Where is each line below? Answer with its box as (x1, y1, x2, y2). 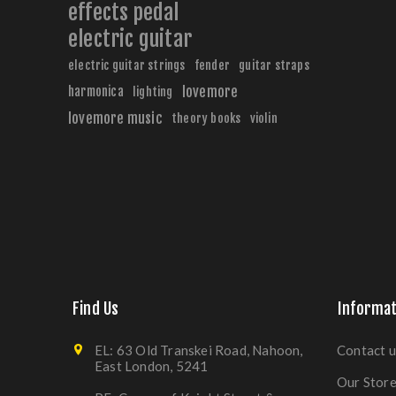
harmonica (68, 83, 124, 100)
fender (194, 57, 231, 72)
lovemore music (68, 110, 163, 127)
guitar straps (239, 57, 309, 72)
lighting (133, 84, 173, 99)
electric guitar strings (68, 57, 186, 72)
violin (249, 110, 278, 126)
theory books (171, 110, 241, 126)
